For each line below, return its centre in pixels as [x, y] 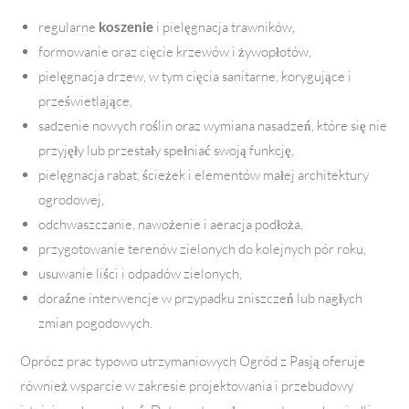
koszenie [126, 27]
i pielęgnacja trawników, [225, 27]
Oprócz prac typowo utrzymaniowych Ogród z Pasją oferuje [193, 362]
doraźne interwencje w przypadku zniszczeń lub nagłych [201, 299]
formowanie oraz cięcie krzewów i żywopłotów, [175, 52]
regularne [69, 27]
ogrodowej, [72, 200]
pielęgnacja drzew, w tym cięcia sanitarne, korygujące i [195, 77]
